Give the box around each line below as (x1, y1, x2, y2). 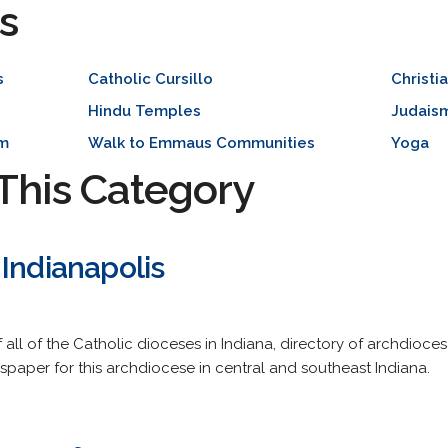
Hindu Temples (87, 102, 201, 120)
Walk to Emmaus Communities (87, 134, 315, 152)
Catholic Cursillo (87, 70, 213, 88)
